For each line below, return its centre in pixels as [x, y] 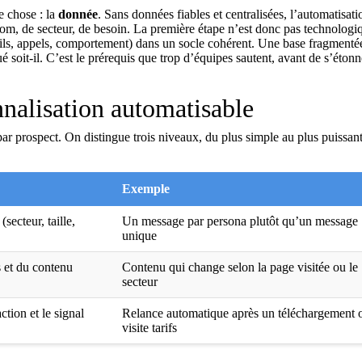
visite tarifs [149, 328]
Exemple [146, 189]
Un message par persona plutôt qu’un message [240, 221]
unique [139, 236]
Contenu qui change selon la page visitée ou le [240, 267]
